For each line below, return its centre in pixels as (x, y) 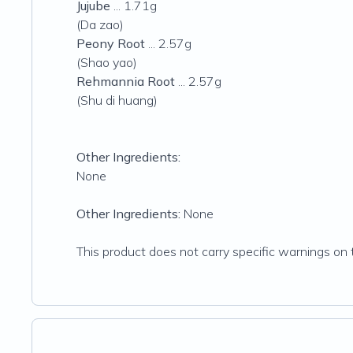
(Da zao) (100, 24)
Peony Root (111, 43)
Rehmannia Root (126, 81)
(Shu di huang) (117, 100)
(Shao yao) (107, 62)
